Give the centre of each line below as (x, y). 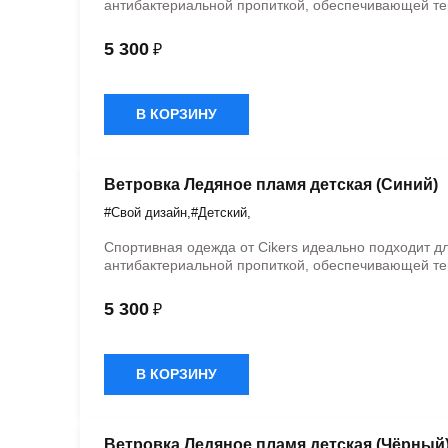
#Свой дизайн (145, 213)
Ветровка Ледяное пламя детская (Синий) (271, 185)
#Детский (219, 213)
